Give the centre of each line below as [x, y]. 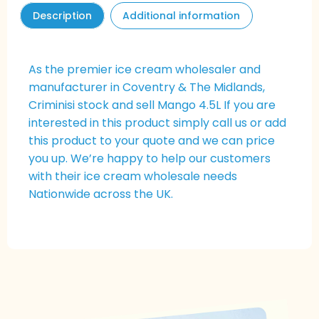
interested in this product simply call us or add [157, 123]
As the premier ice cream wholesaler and [145, 70]
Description [62, 15]
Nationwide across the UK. [101, 194]
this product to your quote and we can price [152, 141]
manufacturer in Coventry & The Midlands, [147, 88]
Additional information [182, 15]
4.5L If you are [236, 105]
